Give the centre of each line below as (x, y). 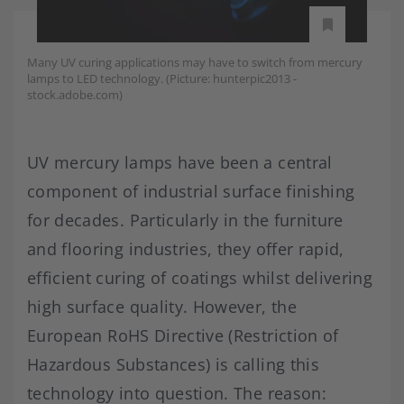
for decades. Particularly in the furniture (185, 220)
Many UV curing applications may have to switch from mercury (195, 63)
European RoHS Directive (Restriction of (183, 336)
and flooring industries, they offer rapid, (186, 249)
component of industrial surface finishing (191, 192)
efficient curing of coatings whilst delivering (200, 278)
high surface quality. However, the (162, 307)
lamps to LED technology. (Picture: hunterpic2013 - (162, 79)
